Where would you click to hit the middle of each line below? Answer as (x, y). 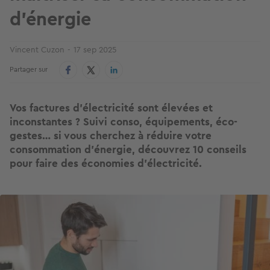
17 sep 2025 (95, 49)
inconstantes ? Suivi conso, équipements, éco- (124, 122)
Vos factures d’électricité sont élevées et (111, 108)
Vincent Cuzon (37, 49)
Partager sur (29, 70)
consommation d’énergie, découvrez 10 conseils (128, 150)
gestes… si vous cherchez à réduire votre (111, 136)
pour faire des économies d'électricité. (106, 164)
